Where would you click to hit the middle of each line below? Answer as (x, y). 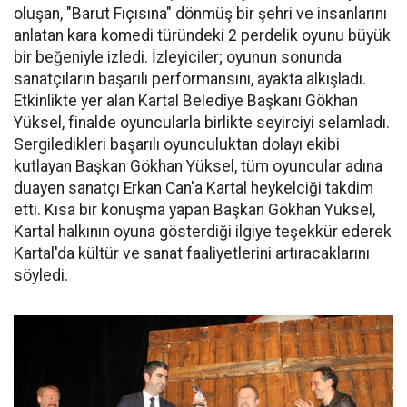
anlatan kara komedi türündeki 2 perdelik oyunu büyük (202, 35)
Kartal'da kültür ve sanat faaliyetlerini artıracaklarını (192, 253)
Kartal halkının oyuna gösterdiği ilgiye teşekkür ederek (203, 232)
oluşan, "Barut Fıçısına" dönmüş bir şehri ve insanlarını (200, 14)
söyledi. (41, 275)
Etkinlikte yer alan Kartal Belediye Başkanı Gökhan (186, 101)
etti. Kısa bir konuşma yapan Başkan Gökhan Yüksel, (194, 210)
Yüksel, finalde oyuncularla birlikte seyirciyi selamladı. (202, 123)
